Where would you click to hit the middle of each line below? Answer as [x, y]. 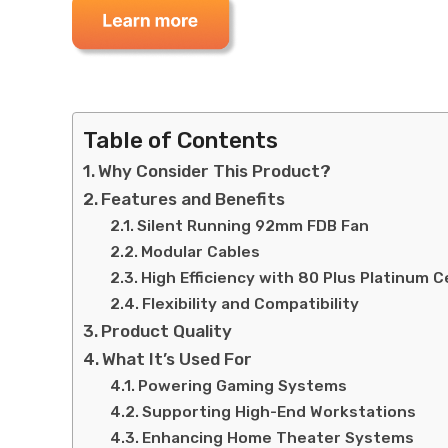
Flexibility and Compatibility [251, 303]
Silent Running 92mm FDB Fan [253, 225]
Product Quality [167, 330]
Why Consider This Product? [215, 170]
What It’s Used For [177, 358]
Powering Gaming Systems [243, 385]
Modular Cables [201, 251]
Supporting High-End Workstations [279, 411]
